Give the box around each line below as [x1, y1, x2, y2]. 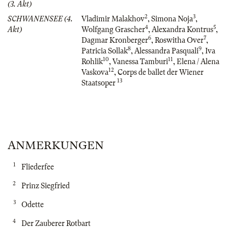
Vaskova [81, 68, 108, 76]
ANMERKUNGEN [8, 138, 104, 152]
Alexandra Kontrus [152, 25, 213, 34]
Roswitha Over [155, 36, 204, 44]
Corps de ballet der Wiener [118, 68, 204, 76]
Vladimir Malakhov [81, 14, 145, 23]
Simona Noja [151, 14, 193, 23]
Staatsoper [81, 78, 117, 87]
